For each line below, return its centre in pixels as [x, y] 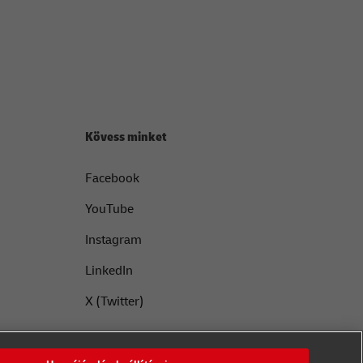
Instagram [113, 240]
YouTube [109, 209]
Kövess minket [126, 137]
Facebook [112, 179]
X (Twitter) [114, 302]
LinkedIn [109, 271]
